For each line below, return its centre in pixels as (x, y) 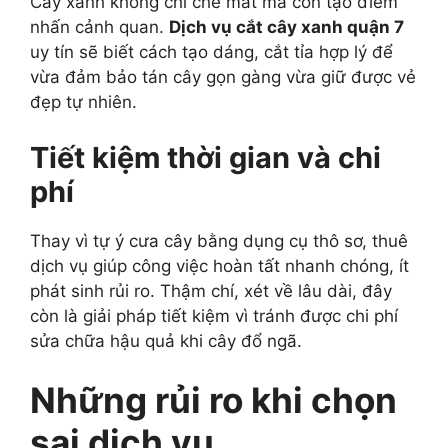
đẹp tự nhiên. (83, 102)
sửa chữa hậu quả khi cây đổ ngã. (166, 340)
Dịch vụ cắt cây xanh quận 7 (286, 27)
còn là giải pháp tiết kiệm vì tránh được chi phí (214, 315)
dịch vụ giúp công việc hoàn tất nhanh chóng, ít (219, 265)
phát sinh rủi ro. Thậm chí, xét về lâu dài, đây (211, 290)
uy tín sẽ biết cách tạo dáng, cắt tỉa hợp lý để (211, 52)
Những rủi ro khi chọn (213, 400)
